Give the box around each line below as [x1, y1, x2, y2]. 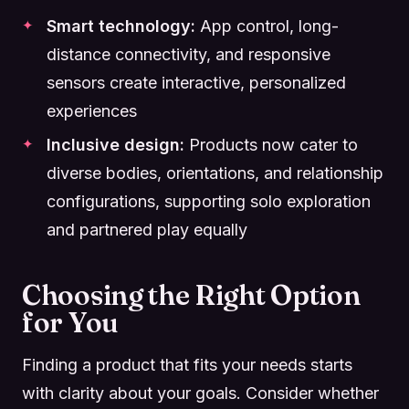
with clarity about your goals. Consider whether [22, 383, 379, 404]
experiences [47, 100, 137, 121]
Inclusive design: [47, 135, 184, 155]
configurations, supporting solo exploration [47, 192, 371, 212]
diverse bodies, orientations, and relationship [47, 163, 383, 184]
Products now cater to [184, 135, 358, 155]
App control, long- [195, 16, 339, 36]
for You [22, 306, 119, 341]
